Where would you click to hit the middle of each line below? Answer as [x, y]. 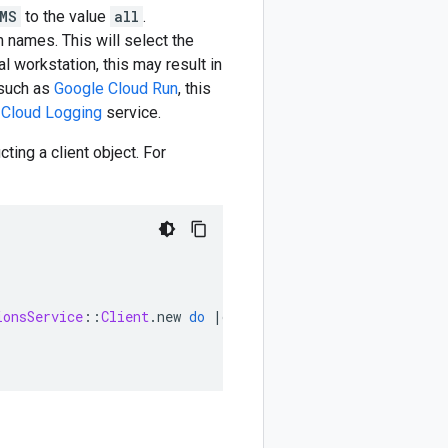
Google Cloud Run [116, 88]
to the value [65, 16]
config [246, 316]
